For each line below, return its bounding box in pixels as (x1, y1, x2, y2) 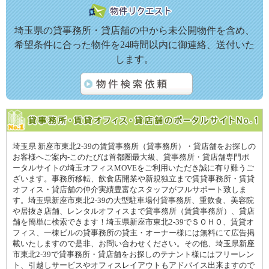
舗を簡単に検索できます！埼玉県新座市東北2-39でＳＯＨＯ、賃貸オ (13, 217, 254, 226)
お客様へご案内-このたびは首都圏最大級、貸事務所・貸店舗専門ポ (13, 153, 249, 162)
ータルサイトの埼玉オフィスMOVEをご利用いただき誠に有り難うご (13, 163, 254, 172)
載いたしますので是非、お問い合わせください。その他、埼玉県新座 (13, 239, 255, 248)
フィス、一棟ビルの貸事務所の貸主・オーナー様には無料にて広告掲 (13, 228, 255, 237)
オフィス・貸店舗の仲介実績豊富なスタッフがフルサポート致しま (13, 185, 247, 194)
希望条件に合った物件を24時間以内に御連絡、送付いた (14, 40, 255, 50)
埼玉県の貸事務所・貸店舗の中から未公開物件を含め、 (14, 25, 255, 36)
